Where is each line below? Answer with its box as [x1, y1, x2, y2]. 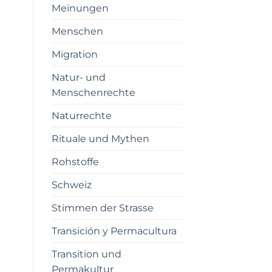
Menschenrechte [51, 86, 135, 98]
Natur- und [51, 71, 106, 83]
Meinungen [51, 2, 109, 14]
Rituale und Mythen [51, 132, 149, 144]
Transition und [51, 248, 121, 260]
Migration [51, 48, 98, 60]
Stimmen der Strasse [51, 202, 154, 214]
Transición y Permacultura [51, 225, 177, 237]
